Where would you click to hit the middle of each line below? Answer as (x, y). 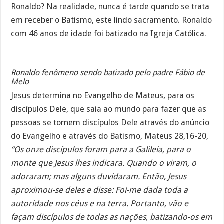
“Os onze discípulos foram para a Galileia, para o (101, 149)
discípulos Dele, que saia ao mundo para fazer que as (109, 109)
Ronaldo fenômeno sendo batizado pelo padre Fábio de (108, 72)
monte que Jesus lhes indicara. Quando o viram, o (104, 163)
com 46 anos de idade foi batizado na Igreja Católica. (109, 33)
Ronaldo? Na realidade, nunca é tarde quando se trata (110, 6)
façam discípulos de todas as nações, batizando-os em (112, 217)
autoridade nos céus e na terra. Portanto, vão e (100, 203)
